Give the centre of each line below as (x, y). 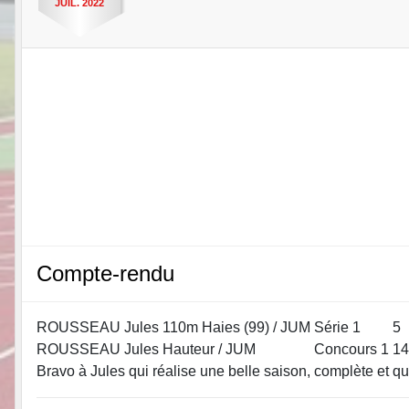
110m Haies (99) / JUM (236, 327)
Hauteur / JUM (209, 349)
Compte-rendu (105, 273)
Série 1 (337, 327)
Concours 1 (351, 349)
